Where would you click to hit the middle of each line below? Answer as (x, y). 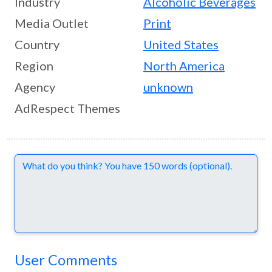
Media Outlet (52, 23)
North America (184, 66)
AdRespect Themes (67, 108)
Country (37, 45)
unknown (168, 87)
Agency (35, 87)
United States (181, 45)
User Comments (66, 260)
